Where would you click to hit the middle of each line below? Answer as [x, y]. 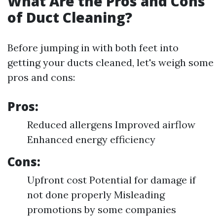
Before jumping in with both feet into [93, 48]
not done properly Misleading [96, 195]
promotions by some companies [102, 209]
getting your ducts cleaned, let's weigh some [110, 62]
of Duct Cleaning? [70, 17]
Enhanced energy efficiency [91, 139]
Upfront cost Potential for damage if [111, 180]
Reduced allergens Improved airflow [111, 125]
